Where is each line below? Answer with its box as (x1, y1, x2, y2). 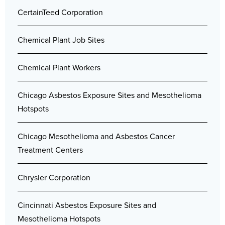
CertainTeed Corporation (18, 6, 103, 18)
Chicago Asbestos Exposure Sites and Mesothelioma (18, 89, 201, 101)
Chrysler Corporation (18, 171, 90, 183)
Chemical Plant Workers (18, 61, 100, 73)
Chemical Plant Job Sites (18, 34, 104, 46)
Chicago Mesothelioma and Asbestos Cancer (18, 130, 175, 142)
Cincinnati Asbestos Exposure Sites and (18, 199, 156, 211)
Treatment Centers (18, 144, 83, 156)
